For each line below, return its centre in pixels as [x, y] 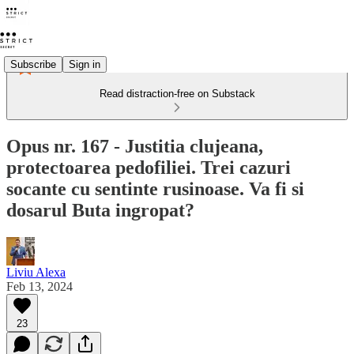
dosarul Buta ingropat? [100, 210]
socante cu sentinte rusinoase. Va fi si [155, 188]
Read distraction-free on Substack [177, 94]
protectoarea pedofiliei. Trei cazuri [149, 167]
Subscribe [33, 64]
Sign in [85, 64]
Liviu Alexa [36, 272]
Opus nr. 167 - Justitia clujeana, [135, 146]
